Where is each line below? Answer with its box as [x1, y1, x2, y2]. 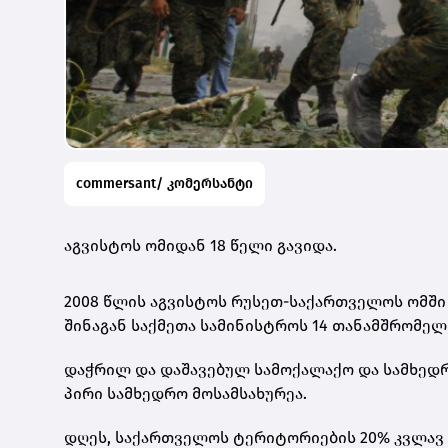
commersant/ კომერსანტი [76, 174, 253, 192]
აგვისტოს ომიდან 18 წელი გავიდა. [64, 235, 337, 255]
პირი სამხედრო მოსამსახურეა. [64, 383, 307, 403]
